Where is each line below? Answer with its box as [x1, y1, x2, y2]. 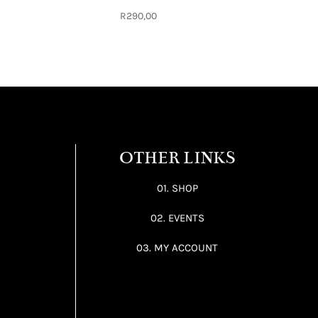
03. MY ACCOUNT [136, 241, 219, 254]
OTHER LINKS [119, 147, 236, 168]
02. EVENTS [150, 211, 204, 224]
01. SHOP [156, 181, 198, 194]
